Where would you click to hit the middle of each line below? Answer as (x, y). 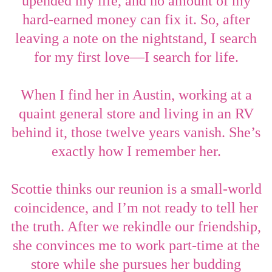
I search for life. (191, 57)
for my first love (82, 57)
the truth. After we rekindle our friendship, (136, 226)
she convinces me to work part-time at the (136, 245)
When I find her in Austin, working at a (136, 94)
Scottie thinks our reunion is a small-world (136, 189)
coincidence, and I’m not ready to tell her (136, 207)
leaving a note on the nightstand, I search (136, 38)
